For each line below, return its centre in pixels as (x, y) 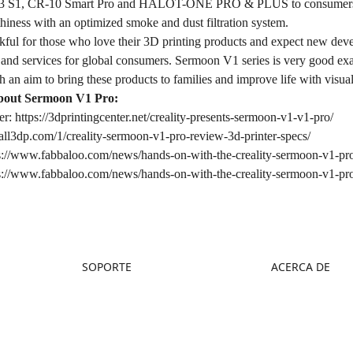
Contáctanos (299, 318)
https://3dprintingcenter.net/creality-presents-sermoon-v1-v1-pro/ (174, 117)
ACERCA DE (301, 267)
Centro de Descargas (128, 318)
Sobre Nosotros (305, 294)
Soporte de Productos (129, 294)
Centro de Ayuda (119, 342)
